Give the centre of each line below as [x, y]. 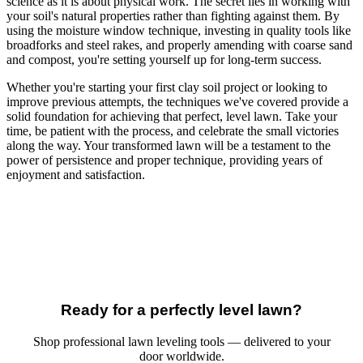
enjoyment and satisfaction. [76, 175]
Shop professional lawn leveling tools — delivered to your [181, 341]
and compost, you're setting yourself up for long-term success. [164, 60]
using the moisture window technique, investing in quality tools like [179, 31]
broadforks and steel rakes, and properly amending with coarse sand [179, 45]
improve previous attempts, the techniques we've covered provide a [177, 102]
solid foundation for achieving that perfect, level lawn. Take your [172, 117]
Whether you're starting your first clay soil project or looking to [167, 88]
